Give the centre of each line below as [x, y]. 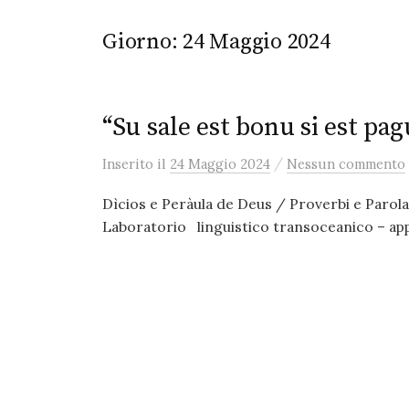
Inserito [130, 164]
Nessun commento [346, 164]
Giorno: [143, 42]
